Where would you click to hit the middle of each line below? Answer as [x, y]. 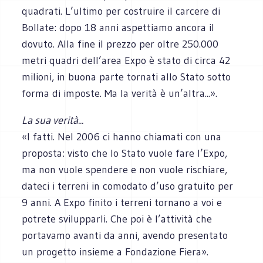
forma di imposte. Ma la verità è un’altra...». [120, 93]
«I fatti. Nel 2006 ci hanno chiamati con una [122, 136]
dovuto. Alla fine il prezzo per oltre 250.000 [120, 44]
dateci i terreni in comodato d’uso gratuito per [128, 186]
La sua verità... [53, 120]
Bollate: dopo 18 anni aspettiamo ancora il [118, 27]
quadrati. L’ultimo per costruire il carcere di [121, 11]
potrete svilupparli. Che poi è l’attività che [117, 219]
